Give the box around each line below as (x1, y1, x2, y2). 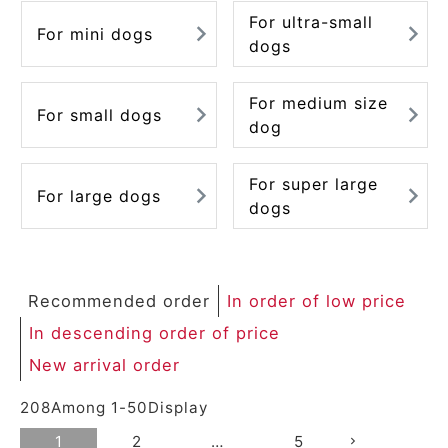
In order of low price (227, 291, 406, 312)
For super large (248, 174, 378, 195)
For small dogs (37, 105, 162, 126)
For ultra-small (248, 11, 373, 32)
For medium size (248, 93, 388, 114)
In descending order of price (29, 323, 280, 344)
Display (148, 398, 208, 418)
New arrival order (29, 355, 180, 376)
